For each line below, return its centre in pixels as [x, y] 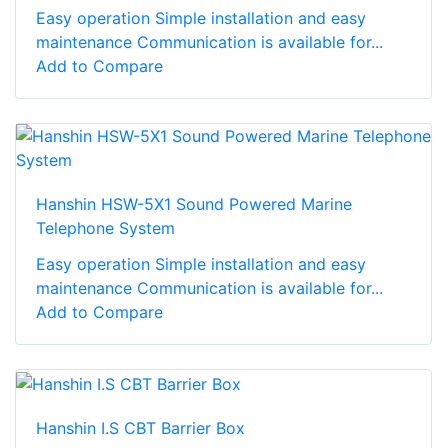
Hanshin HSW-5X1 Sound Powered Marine [194, 204]
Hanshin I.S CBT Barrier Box [140, 427]
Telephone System [105, 228]
